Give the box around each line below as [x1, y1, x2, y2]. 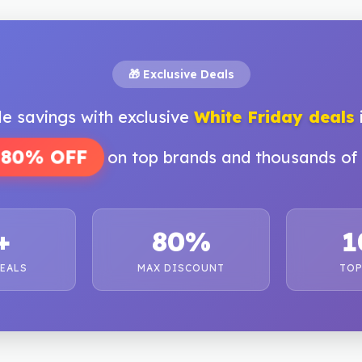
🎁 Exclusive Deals [128, 67, 234, 82]
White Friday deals [194, 107, 355, 128]
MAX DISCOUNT [137, 262, 225, 275]
